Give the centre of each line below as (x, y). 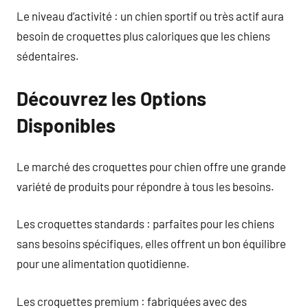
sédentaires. (48, 56)
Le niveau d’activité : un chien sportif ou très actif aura (150, 16)
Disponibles (66, 125)
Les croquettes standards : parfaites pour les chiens (145, 223)
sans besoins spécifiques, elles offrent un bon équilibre (151, 243)
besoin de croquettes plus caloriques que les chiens (143, 36)
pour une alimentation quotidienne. (103, 263)
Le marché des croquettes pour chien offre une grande (151, 166)
